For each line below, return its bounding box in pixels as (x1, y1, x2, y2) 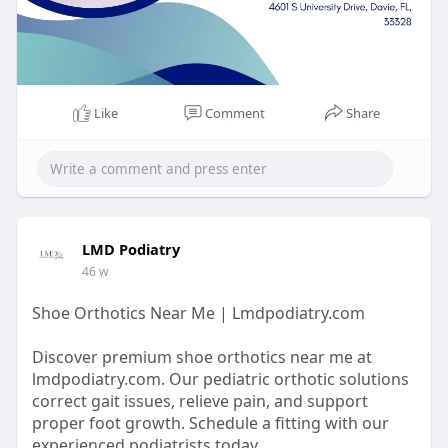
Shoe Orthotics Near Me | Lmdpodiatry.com (31, 302, 365, 325)
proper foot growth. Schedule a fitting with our (31, 412, 389, 435)
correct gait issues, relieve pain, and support (31, 390, 368, 413)
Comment (204, 104, 265, 123)
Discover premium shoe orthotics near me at (31, 346, 372, 369)
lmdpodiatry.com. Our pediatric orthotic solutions (31, 368, 409, 391)
